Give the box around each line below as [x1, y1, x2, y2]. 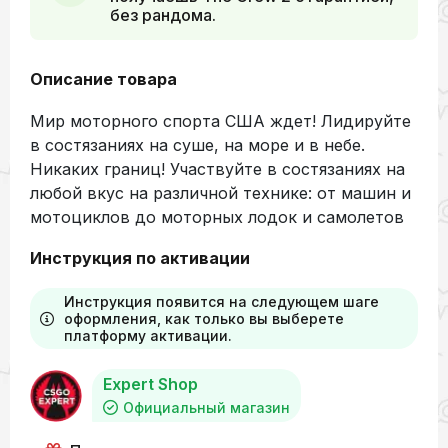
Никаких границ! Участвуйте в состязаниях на [30, 159, 405, 180]
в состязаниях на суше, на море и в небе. [30, 135, 365, 156]
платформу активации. [64, 327, 232, 345]
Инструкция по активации [30, 248, 250, 269]
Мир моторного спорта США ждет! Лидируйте [30, 111, 411, 132]
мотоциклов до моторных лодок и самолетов [30, 207, 404, 228]
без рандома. [110, 5, 216, 26]
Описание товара [30, 69, 177, 90]
